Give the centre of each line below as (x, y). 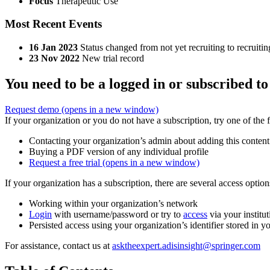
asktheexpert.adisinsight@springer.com (186, 246)
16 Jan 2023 (53, 48)
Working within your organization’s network (113, 204)
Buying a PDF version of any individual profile (119, 152)
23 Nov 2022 (54, 58)
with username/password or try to (118, 215)
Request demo (33, 110)
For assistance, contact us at (58, 246)
